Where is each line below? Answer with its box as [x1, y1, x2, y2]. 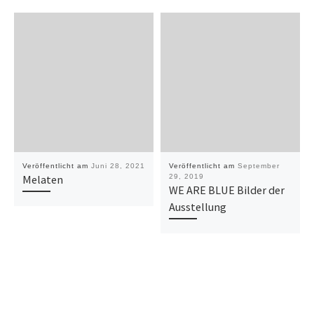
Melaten [22, 172, 63, 186]
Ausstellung [168, 199, 226, 214]
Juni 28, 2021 [90, 161, 145, 170]
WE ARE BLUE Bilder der [168, 182, 285, 197]
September [237, 161, 280, 170]
